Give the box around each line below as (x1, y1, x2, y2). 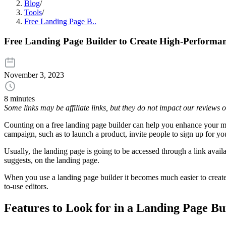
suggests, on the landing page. (4, 156, 101, 165)
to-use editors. (4, 182, 48, 191)
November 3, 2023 (4, 71, 64, 80)
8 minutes (4, 94, 35, 103)
